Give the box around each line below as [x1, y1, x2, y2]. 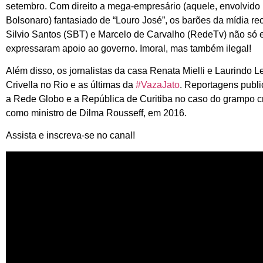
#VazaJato [136, 79, 180, 90]
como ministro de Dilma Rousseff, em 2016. [6, 107, 187, 118]
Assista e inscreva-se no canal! [6, 130, 135, 141]
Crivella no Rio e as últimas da [6, 79, 136, 90]
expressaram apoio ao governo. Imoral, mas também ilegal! [6, 43, 251, 53]
